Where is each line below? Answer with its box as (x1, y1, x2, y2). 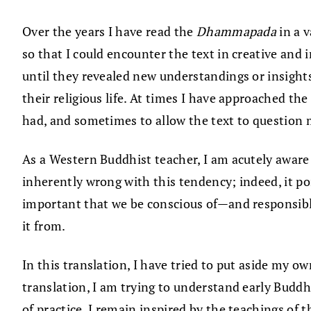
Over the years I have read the (22, 23, 196, 40)
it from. (22, 217, 66, 235)
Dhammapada (196, 23, 277, 40)
